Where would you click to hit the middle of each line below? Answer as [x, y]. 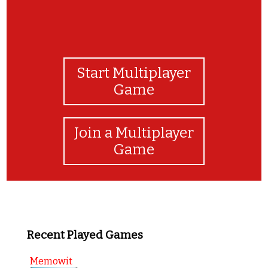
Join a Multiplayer [134, 133]
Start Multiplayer [134, 73]
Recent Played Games [85, 235]
